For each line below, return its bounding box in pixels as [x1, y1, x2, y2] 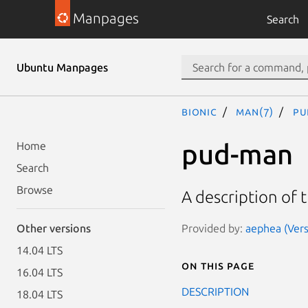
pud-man [181, 138, 293, 170]
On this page [181, 258, 254, 272]
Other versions [16, 222, 91, 234]
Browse [16, 184, 53, 196]
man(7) [236, 105, 274, 118]
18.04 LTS [16, 288, 63, 300]
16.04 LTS [16, 266, 63, 278]
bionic [181, 105, 217, 118]
